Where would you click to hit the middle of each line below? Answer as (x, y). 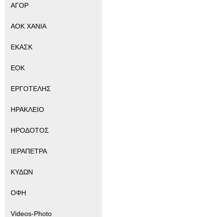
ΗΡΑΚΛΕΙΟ (27, 110)
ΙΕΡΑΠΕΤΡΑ (29, 151)
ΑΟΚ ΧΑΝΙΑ (29, 26)
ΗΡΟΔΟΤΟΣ (30, 131)
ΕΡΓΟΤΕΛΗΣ (31, 89)
